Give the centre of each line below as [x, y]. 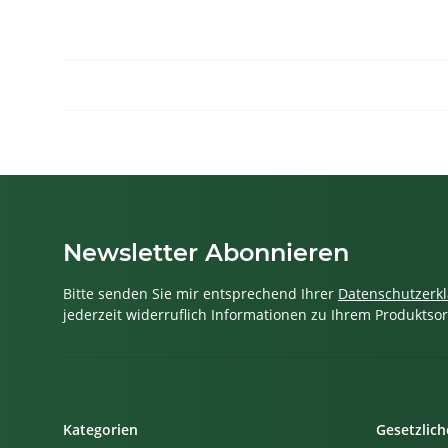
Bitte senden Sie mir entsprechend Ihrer [200, 294]
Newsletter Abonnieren [206, 253]
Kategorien [100, 430]
